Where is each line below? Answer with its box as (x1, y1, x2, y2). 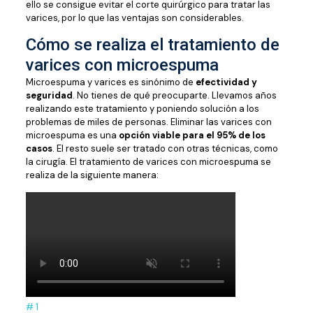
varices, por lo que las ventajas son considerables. (25, 12, 244, 24)
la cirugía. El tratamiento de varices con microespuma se (25, 156, 271, 168)
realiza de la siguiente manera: (25, 169, 159, 181)
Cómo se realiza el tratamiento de (25, 35, 279, 54)
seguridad (25, 89, 73, 101)
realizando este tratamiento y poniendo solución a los (25, 103, 259, 115)
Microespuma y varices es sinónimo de (25, 76, 196, 88)
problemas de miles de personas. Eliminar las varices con (25, 116, 272, 128)
